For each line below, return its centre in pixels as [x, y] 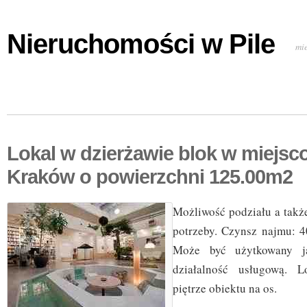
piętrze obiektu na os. [225, 288]
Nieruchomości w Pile [141, 44]
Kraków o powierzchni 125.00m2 [150, 177]
